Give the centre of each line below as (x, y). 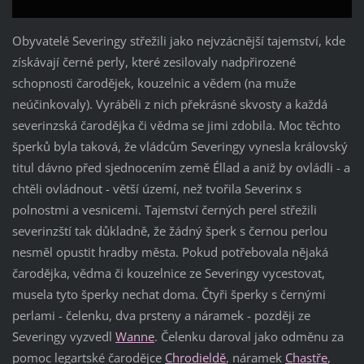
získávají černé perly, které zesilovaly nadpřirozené (154, 61)
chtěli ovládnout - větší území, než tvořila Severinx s (156, 188)
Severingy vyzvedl (63, 336)
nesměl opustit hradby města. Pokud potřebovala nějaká (170, 251)
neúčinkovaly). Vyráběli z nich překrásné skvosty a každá (169, 104)
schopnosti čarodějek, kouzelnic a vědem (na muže (154, 82)
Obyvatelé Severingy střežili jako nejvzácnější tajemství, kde (178, 40)
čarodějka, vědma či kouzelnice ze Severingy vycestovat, (168, 273)
